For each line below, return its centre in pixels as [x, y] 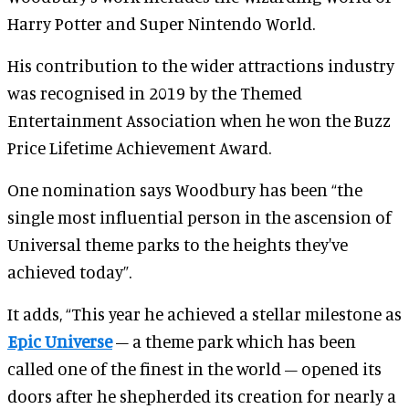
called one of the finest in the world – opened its [194, 368]
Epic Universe [60, 341]
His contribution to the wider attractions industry [201, 65]
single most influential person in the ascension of [199, 217]
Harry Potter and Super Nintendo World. [161, 23]
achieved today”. [69, 272]
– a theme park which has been [234, 341]
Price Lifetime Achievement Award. [139, 147]
